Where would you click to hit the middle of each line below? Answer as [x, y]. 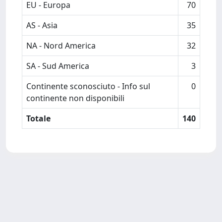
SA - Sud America [58, 66]
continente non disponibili [75, 98]
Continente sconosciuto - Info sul [88, 86]
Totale [38, 118]
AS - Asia [42, 25]
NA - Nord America [61, 46]
